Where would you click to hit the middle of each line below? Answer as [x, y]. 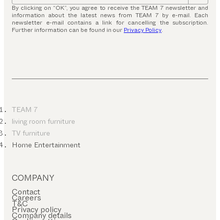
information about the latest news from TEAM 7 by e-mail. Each [110, 15]
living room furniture [43, 121]
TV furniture [31, 133]
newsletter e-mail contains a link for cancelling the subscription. [110, 22]
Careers [27, 197]
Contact [26, 192]
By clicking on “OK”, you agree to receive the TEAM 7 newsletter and [110, 8]
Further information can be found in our [68, 30]
